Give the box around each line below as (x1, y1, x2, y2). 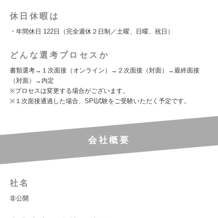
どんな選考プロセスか (10, 51, 109, 60)
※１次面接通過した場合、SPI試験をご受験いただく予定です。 (10, 97, 190, 105)
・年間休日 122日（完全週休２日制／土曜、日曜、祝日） (10, 28, 174, 35)
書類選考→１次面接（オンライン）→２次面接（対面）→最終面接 (10, 67, 200, 74)
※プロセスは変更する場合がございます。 (10, 87, 129, 94)
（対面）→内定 (10, 77, 54, 84)
